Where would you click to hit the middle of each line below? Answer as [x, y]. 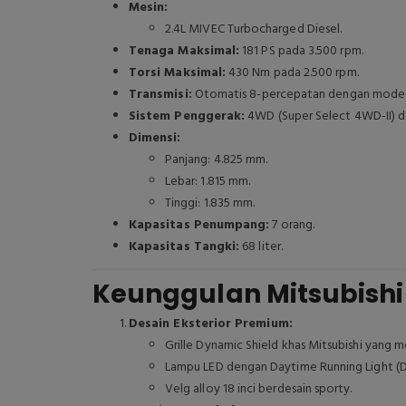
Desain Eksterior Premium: [211, 324]
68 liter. [261, 247]
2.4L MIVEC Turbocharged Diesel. [254, 29]
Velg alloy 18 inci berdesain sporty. [259, 389]
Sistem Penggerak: [187, 116]
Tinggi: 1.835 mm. [210, 203]
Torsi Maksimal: [178, 73]
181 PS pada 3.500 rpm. [301, 51]
